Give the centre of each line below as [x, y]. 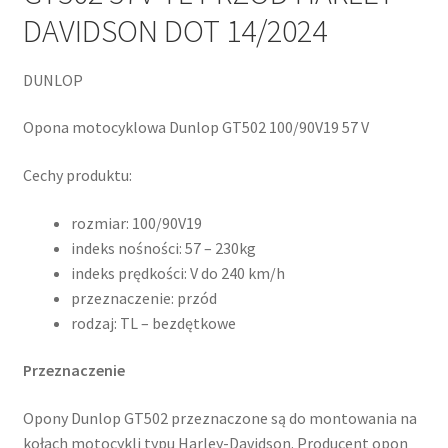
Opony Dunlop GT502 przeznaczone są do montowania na [219, 417]
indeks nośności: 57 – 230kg [163, 247]
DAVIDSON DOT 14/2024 [174, 31]
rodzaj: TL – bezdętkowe [153, 322]
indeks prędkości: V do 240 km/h [177, 272]
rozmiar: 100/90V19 [136, 222]
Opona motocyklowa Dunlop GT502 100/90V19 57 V [195, 127]
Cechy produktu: [77, 174]
